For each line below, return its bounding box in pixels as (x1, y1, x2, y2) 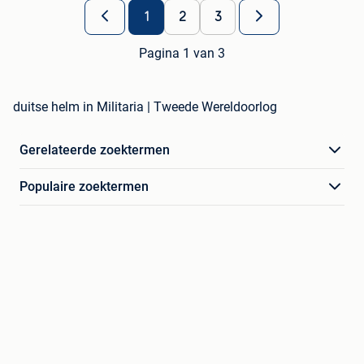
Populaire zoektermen (19, 179, 149, 195)
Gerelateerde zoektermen (19, 142, 170, 158)
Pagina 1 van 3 (139, 45, 225, 62)
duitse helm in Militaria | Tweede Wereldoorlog (13, 99, 277, 115)
